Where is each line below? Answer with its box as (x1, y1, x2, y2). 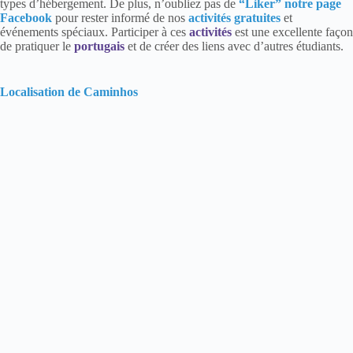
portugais (74, 39, 124, 53)
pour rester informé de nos (52, 11, 188, 24)
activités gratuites (188, 11, 281, 24)
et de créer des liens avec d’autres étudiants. (124, 39, 344, 53)
